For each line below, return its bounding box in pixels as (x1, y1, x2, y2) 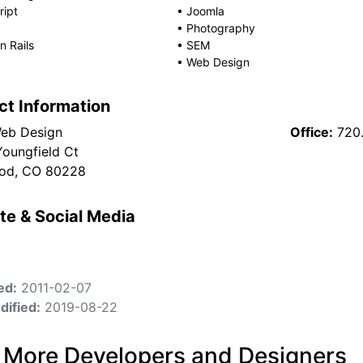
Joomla (186, 4, 225, 18)
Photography (186, 21, 256, 35)
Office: (290, 124, 333, 140)
